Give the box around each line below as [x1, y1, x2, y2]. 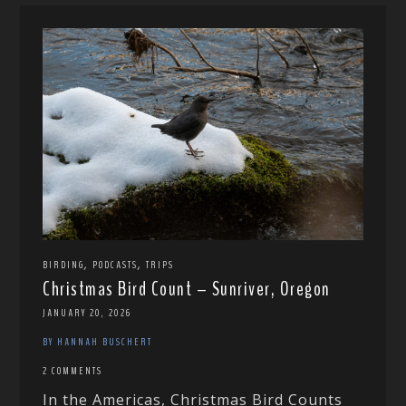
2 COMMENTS [43, 362, 103, 378]
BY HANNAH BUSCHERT [43, 333, 153, 349]
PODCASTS [92, 256, 139, 272]
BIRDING [43, 256, 85, 272]
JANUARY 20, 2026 [43, 304, 132, 320]
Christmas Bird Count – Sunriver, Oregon [43, 275, 331, 303]
